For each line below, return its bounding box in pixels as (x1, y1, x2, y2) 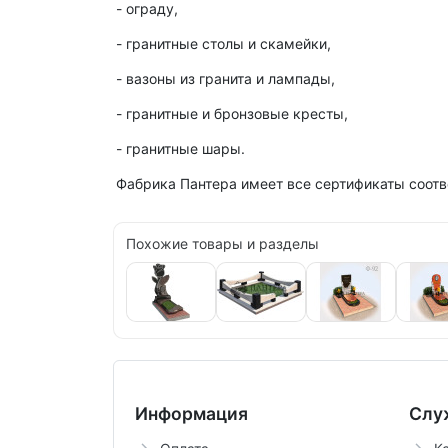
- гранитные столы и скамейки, (116, 34, 331, 52)
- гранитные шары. (116, 139, 245, 157)
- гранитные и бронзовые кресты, (116, 104, 348, 122)
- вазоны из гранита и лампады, (116, 69, 335, 87)
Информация (134, 402, 248, 424)
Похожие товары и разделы (125, 234, 319, 252)
